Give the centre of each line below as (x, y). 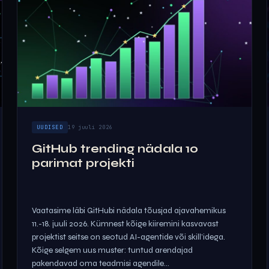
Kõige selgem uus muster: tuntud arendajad (112, 250)
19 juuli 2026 (90, 127)
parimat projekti (83, 163)
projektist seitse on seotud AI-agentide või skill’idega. (128, 237)
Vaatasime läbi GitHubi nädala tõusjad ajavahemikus (129, 210)
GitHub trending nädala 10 (115, 149)
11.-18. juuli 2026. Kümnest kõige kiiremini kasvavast (125, 224)
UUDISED (50, 127)
